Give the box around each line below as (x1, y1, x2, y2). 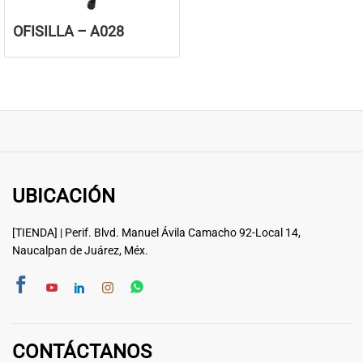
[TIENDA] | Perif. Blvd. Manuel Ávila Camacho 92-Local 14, (12, 226, 301, 240)
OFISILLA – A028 (13, 23, 124, 41)
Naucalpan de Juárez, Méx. (12, 244, 148, 258)
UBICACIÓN (12, 185, 115, 208)
